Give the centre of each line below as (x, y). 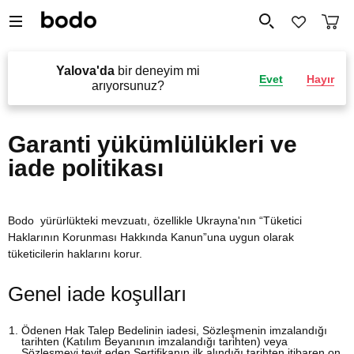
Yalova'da (85, 71)
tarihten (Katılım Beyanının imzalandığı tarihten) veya (154, 341)
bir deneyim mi (157, 71)
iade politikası (86, 168)
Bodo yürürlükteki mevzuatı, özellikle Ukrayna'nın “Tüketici (155, 220)
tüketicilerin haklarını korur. (77, 254)
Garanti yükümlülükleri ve (153, 144)
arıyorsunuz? (128, 86)
